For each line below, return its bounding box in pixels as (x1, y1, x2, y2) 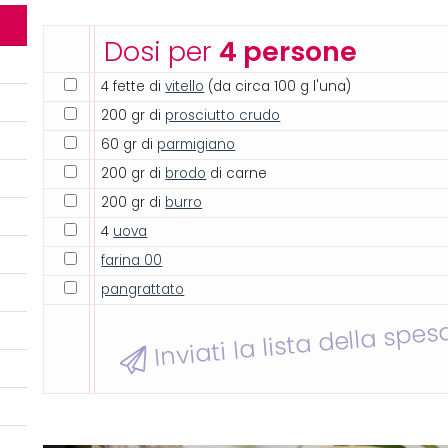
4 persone (219, 35, 358, 69)
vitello (165, 78, 205, 96)
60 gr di (101, 136, 158, 154)
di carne (206, 165, 268, 183)
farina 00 (101, 252, 163, 270)
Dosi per (104, 35, 220, 69)
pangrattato (101, 281, 185, 299)
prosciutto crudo (165, 107, 281, 125)
